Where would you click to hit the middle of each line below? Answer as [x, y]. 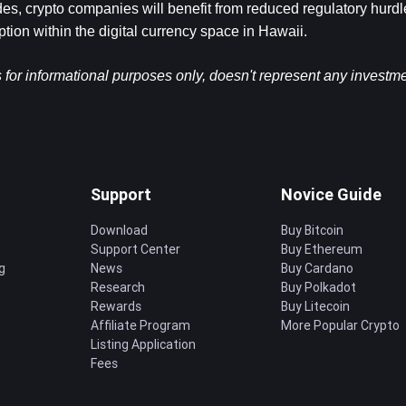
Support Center [135, 249]
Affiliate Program [140, 325]
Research [118, 287]
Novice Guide [331, 194]
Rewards [116, 306]
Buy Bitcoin [312, 230]
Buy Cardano [317, 268]
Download [119, 230]
